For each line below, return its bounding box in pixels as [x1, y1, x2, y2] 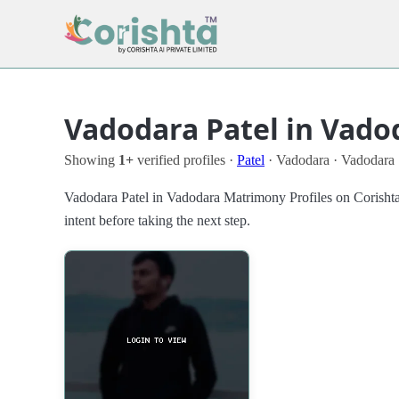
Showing [64, 151, 118, 167]
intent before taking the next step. [64, 212, 250, 228]
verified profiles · [134, 151, 237, 167]
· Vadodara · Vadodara [265, 151, 395, 167]
